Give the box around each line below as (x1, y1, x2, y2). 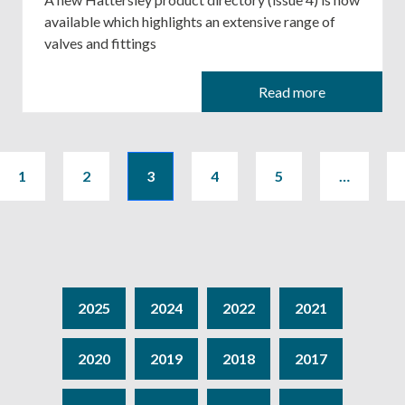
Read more (259, 82, 325, 100)
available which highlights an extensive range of (44, 13, 335, 31)
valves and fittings (44, 34, 156, 52)
